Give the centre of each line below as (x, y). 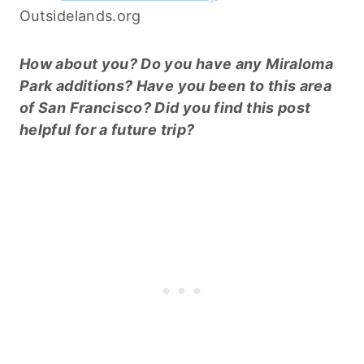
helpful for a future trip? (107, 129)
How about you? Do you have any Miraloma (177, 63)
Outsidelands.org (80, 15)
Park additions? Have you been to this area (176, 85)
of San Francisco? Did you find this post (165, 107)
